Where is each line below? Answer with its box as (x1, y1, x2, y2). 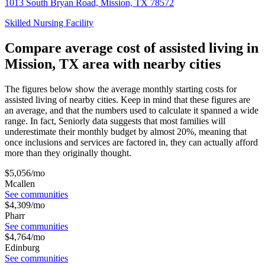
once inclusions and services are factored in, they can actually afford (5, 137, 258, 148)
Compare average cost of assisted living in (5, 40, 258, 56)
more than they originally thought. (5, 148, 131, 159)
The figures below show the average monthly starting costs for (5, 84, 237, 95)
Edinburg (5, 243, 40, 253)
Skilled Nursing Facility (5, 18, 93, 28)
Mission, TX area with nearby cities (5, 56, 221, 72)
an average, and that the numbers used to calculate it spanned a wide (5, 105, 258, 116)
